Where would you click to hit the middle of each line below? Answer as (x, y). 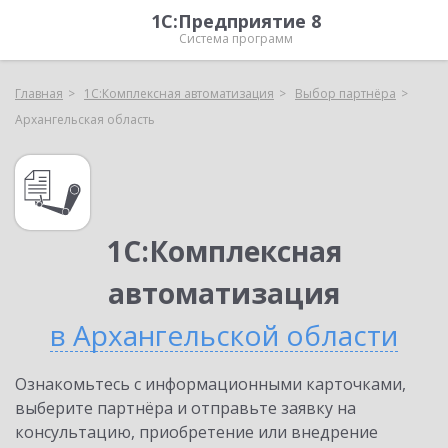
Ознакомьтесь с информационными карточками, (210, 384)
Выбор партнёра (345, 93)
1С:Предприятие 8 (236, 21)
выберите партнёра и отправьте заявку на (185, 408)
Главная (39, 93)
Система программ (236, 38)
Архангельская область (85, 119)
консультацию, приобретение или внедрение (196, 432)
